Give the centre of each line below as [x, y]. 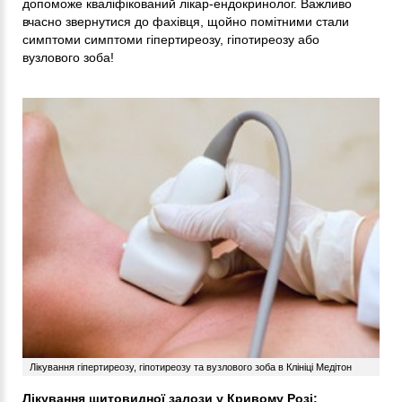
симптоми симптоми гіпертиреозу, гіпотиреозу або [171, 40]
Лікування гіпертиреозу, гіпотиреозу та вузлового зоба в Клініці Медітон [191, 367]
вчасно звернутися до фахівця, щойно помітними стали [186, 22]
